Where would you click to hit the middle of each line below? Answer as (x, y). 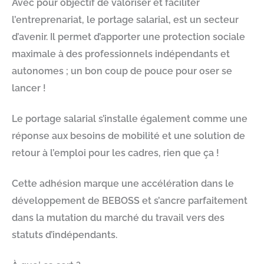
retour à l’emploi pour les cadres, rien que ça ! (115, 153)
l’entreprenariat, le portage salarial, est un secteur (125, 19)
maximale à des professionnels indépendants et (121, 54)
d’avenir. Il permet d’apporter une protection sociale (128, 37)
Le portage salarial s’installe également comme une (130, 118)
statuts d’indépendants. (65, 235)
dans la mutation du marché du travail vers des (118, 218)
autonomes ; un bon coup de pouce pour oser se (122, 71)
